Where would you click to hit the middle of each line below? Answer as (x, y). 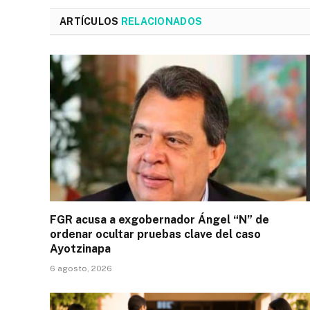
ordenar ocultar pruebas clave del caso (155, 234)
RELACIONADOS (162, 22)
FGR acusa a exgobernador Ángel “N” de (159, 219)
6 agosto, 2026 (81, 268)
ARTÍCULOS (90, 22)
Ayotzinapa (80, 248)
